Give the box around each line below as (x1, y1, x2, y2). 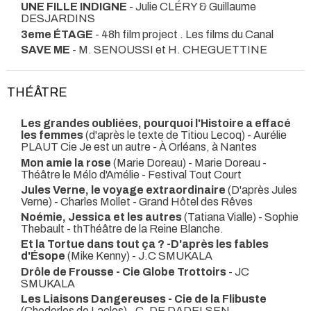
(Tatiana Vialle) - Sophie (182, 211, 299, 224)
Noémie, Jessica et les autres (21, 211, 182, 224)
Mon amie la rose (21, 156, 111, 169)
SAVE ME (21, 44, 70, 56)
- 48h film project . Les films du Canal (93, 28, 274, 40)
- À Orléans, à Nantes (153, 141, 257, 153)
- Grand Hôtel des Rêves (133, 195, 253, 208)
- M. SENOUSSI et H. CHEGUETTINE (70, 44, 267, 56)
